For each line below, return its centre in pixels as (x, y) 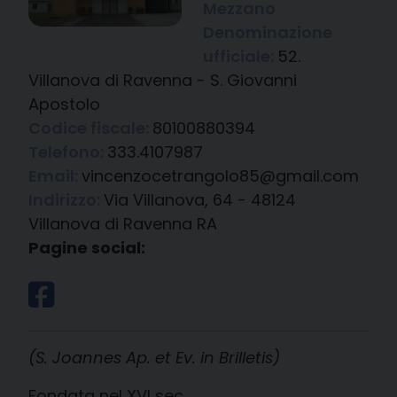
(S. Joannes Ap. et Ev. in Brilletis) (154, 358)
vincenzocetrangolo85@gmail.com (220, 176)
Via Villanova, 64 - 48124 (200, 200)
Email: (55, 176)
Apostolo (64, 104)
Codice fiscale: (90, 128)
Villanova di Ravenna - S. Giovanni (163, 80)
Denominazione (267, 32)
